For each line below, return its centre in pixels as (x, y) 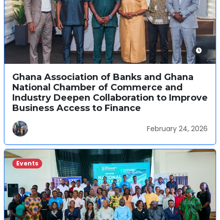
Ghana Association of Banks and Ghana (103, 77)
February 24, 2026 (177, 128)
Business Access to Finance (77, 108)
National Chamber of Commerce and (97, 87)
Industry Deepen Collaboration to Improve (110, 97)
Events (27, 163)
